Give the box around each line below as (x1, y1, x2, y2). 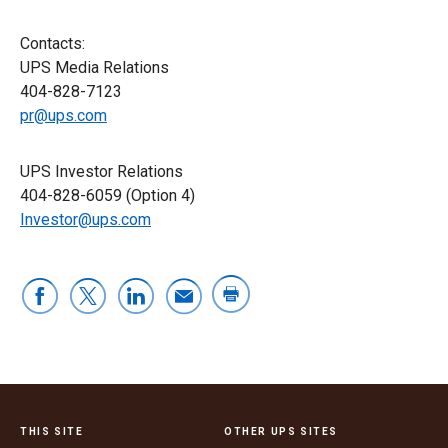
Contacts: (20, 33, 85, 53)
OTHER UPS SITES (224, 425, 338, 437)
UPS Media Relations (20, 57, 169, 77)
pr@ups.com (20, 105, 107, 125)
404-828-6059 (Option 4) (20, 185, 195, 205)
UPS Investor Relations (20, 161, 183, 181)
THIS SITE (20, 425, 84, 437)
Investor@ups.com (20, 209, 151, 229)
